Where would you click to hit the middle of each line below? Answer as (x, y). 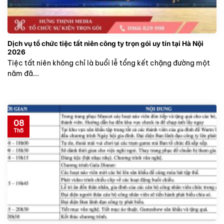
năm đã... (23, 73)
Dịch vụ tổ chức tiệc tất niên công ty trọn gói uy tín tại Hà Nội (105, 43)
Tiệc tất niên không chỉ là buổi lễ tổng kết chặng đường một (109, 63)
